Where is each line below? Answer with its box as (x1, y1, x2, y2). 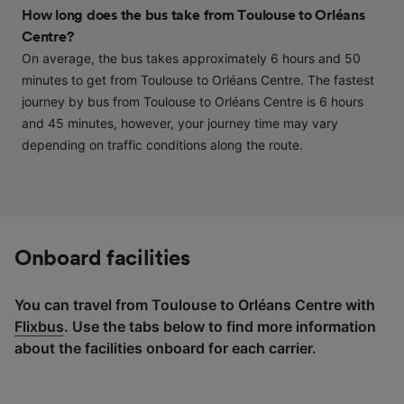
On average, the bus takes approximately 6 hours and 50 (22, 50, 361, 67)
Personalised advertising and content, (41, 12, 300, 31)
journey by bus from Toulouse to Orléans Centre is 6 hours (22, 94, 363, 110)
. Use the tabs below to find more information (64, 317, 376, 336)
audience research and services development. (41, 48, 354, 67)
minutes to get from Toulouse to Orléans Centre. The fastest (22, 72, 374, 88)
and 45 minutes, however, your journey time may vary (22, 115, 338, 132)
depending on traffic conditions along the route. (22, 137, 303, 153)
